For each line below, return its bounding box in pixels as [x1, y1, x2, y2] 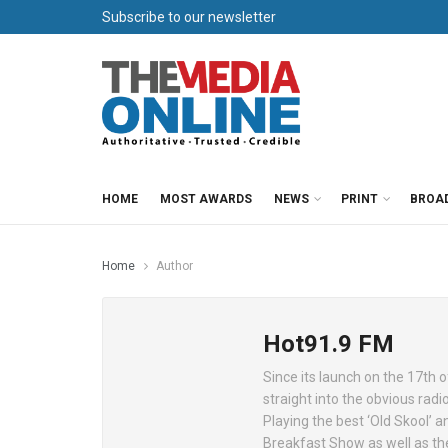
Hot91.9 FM [263, 330, 394, 358]
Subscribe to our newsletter [102, 9, 276, 25]
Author [156, 259, 193, 273]
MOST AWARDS [160, 192, 252, 206]
